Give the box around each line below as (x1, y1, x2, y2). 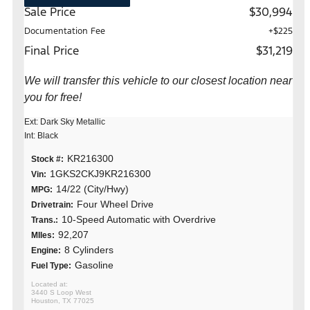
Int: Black (24, 130, 58, 140)
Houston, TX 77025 (31, 296, 94, 304)
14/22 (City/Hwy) (56, 183, 129, 194)
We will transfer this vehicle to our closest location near (24, 74, 292, 86)
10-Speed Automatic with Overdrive (62, 213, 216, 225)
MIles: (31, 230, 55, 240)
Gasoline (75, 259, 113, 271)
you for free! (24, 91, 82, 103)
